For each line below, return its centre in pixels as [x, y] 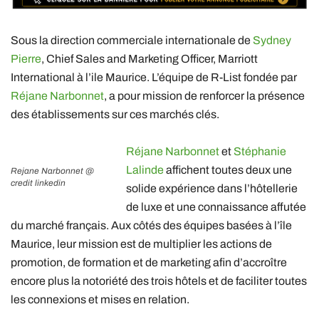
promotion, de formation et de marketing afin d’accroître [149, 262]
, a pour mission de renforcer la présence [204, 95]
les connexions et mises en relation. [100, 299]
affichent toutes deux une [228, 169]
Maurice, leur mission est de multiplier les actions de [141, 244]
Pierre [26, 58]
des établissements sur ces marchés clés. [115, 114]
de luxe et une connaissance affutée [216, 206]
